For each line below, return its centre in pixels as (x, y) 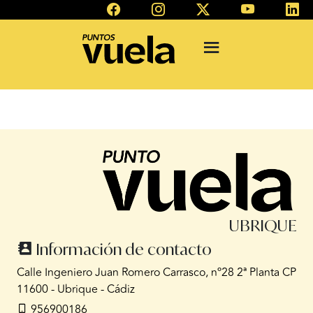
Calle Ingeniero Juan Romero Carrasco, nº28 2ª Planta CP (156, 273)
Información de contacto (122, 249)
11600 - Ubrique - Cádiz (76, 290)
